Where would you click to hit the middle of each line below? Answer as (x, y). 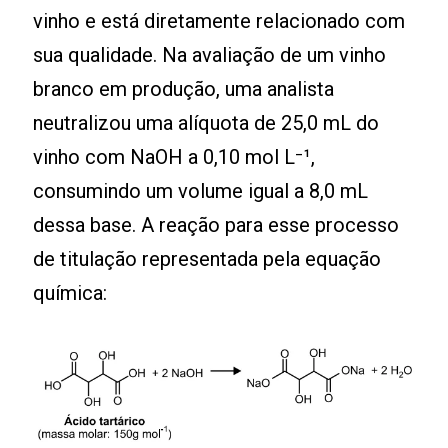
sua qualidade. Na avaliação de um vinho (210, 55)
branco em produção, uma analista (184, 89)
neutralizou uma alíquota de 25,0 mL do (206, 123)
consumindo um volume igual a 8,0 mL (201, 191)
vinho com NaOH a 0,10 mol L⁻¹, (174, 157)
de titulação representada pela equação (207, 259)
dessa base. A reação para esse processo (216, 225)
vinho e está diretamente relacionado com (219, 21)
